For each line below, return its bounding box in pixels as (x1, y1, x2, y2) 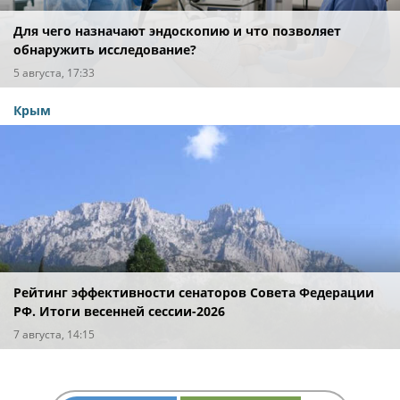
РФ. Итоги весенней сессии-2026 (13, 302, 225, 320)
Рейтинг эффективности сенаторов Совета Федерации (13, 283, 374, 301)
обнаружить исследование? (13, 40, 196, 58)
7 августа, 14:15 (13, 326, 95, 342)
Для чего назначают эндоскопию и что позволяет (13, 21, 341, 39)
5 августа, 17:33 (13, 64, 95, 80)
